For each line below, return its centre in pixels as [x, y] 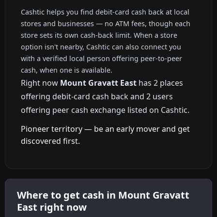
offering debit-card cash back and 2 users [97, 96]
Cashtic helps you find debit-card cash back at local [105, 12]
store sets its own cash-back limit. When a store [99, 35]
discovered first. [50, 141]
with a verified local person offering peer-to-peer [101, 58]
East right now [52, 207]
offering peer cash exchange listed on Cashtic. [105, 110]
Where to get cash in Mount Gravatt [103, 195]
